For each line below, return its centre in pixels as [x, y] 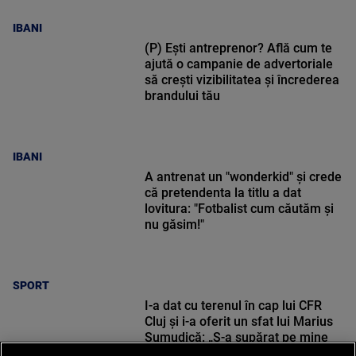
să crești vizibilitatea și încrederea [242, 80]
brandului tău [182, 96]
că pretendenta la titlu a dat [222, 193]
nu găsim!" [174, 225]
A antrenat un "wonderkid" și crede [243, 177]
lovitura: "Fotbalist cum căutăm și [239, 209]
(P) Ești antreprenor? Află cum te [238, 48]
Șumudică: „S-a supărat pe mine [236, 338]
